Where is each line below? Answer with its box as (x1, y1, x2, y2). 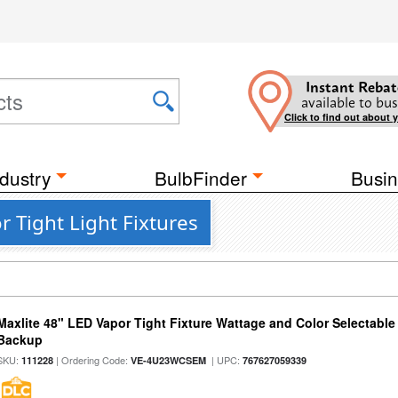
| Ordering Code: (53, 353, 131, 367)
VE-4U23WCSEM (131, 354, 207, 367)
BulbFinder (155, 164, 247, 191)
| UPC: (206, 353, 243, 367)
